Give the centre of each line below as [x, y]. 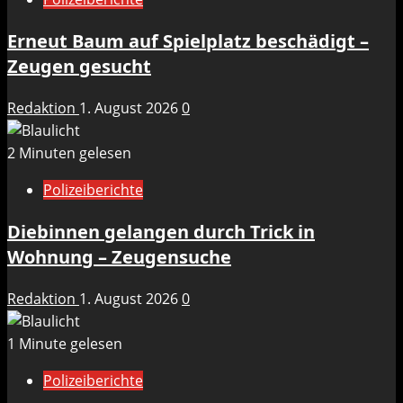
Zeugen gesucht [79, 67]
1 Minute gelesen [65, 344]
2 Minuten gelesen [69, 153]
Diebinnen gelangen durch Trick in [161, 232]
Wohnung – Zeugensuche [119, 257]
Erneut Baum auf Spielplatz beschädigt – [188, 41]
